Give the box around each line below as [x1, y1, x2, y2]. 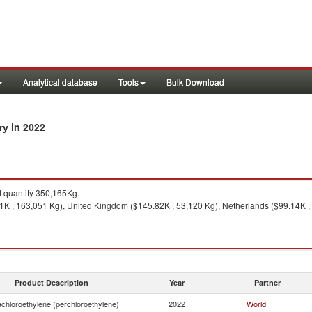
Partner [254, 277, 281, 288]
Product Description [15, 277, 88, 288]
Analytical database [23, 76, 97, 88]
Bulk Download [166, 76, 224, 88]
